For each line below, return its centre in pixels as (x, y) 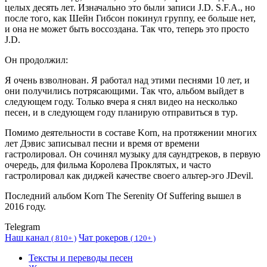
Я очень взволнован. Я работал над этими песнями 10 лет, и (127, 80)
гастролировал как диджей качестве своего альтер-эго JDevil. (129, 175)
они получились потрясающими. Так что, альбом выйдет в (125, 91)
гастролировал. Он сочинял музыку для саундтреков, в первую (133, 154)
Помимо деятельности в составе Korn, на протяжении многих (131, 132)
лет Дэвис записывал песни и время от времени (102, 143)
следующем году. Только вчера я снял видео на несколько (121, 101)
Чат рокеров (105, 237)
